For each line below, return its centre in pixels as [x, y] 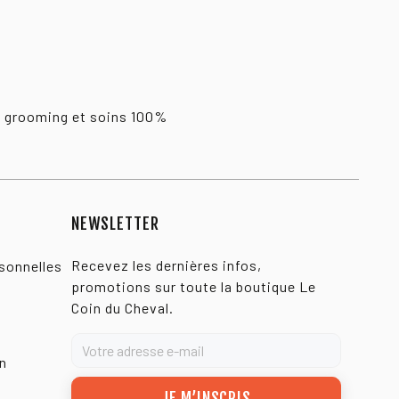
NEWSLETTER [115, 224]
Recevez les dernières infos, [166, 265]
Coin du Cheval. [122, 308]
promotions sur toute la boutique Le [193, 287]
